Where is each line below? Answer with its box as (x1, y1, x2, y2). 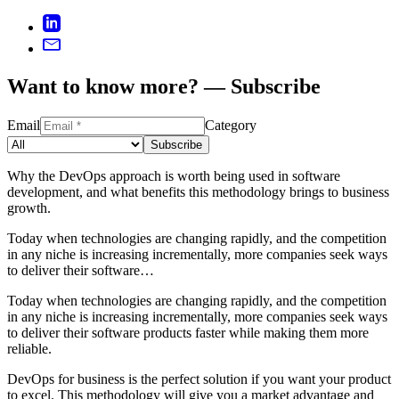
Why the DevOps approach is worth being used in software (7, 168, 340, 184)
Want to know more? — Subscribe (7, 75, 321, 99)
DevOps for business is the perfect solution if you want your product (7, 371, 391, 387)
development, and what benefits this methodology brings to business (7, 184, 389, 200)
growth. (7, 200, 51, 216)
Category (205, 118, 256, 134)
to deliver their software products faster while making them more (7, 325, 369, 341)
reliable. (7, 341, 52, 357)
